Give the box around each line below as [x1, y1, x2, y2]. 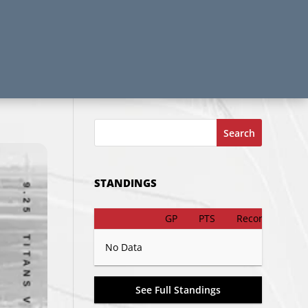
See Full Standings [135, 283, 221, 297]
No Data [104, 241, 143, 254]
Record [236, 212, 269, 225]
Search [223, 126, 255, 140]
